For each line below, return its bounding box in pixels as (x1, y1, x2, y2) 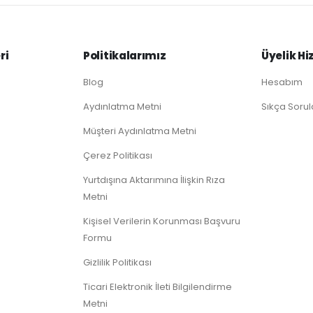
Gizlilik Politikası (83, 256, 152, 270)
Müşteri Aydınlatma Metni (83, 124, 196, 138)
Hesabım (261, 75, 303, 89)
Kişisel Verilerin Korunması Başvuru (83, 214, 240, 228)
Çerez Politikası (83, 149, 152, 163)
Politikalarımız (83, 48, 166, 64)
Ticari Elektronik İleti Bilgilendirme (83, 280, 232, 294)
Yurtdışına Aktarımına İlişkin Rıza (83, 173, 225, 187)
